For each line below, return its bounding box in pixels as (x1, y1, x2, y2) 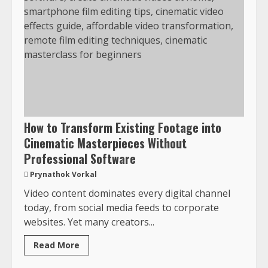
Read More (33, 239, 80, 251)
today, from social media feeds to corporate (24, 200, 219, 214)
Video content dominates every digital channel (24, 186, 230, 200)
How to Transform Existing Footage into (24, 118, 221, 136)
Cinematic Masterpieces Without (24, 133, 187, 152)
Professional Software (24, 149, 136, 167)
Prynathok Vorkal (30, 169, 97, 179)
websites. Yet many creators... (24, 215, 154, 229)
